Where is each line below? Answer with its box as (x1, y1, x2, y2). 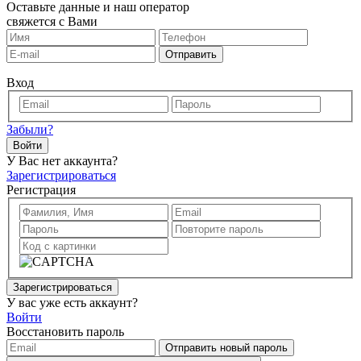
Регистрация (6, 183, 76, 197)
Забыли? (6, 122, 53, 137)
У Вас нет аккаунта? (6, 154, 118, 168)
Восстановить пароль (6, 325, 124, 338)
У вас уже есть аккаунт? (6, 296, 138, 309)
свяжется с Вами (6, 14, 98, 28)
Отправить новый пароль (165, 342, 288, 354)
